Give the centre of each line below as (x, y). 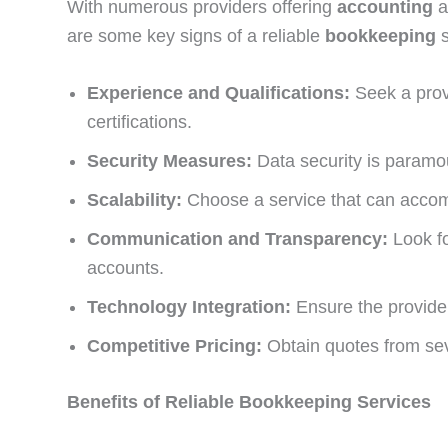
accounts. (125, 268)
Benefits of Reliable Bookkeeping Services (249, 402)
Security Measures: (169, 161)
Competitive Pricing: (174, 346)
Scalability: (134, 200)
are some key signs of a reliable (196, 35)
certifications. (139, 122)
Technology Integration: (189, 307)
